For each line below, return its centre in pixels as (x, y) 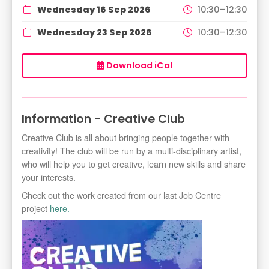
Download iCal (138, 65)
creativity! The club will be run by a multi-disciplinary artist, (131, 150)
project (36, 208)
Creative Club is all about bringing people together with (125, 137)
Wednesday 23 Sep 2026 (95, 32)
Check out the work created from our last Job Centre (121, 195)
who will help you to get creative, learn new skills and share (134, 163)
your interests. (49, 177)
